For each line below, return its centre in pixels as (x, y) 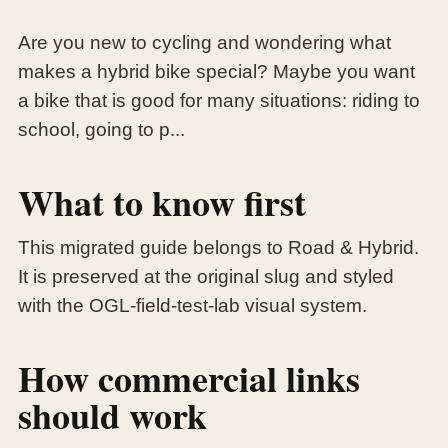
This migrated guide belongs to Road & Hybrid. (218, 248)
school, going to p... (101, 130)
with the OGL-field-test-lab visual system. (192, 306)
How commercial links (189, 378)
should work (112, 415)
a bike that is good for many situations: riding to (219, 101)
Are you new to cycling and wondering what (204, 43)
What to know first (162, 202)
